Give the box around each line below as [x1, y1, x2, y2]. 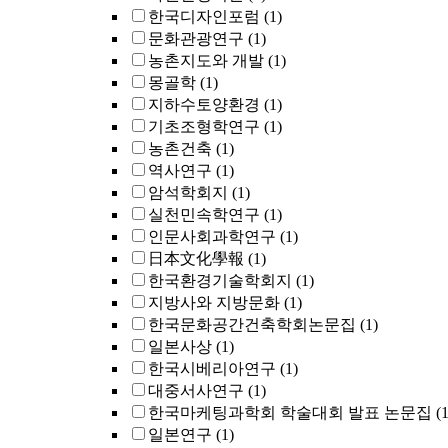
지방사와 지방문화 [148, 294, 280, 311]
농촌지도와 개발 [148, 52, 264, 69]
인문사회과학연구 [148, 228, 276, 245]
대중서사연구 [148, 382, 244, 399]
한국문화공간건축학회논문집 [148, 316, 356, 333]
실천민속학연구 [148, 206, 260, 223]
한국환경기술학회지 [148, 272, 292, 289]
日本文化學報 [148, 250, 244, 267]
